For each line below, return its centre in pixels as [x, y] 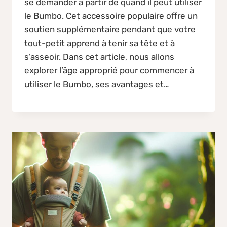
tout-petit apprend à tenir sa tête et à [100, 43]
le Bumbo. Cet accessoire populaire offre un [111, 15]
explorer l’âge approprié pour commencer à [109, 70]
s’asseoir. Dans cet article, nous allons [99, 56]
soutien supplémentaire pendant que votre [110, 29]
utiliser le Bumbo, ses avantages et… [97, 84]
